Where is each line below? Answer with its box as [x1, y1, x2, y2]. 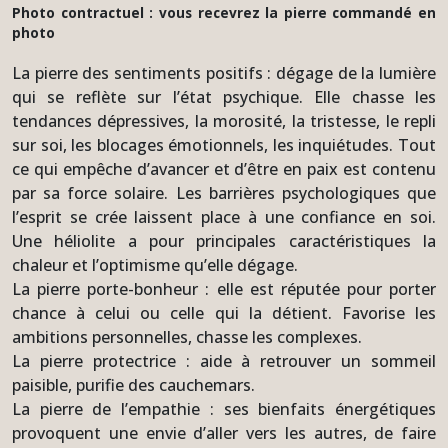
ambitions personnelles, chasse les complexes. [12, 325, 362, 348]
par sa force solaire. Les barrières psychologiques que [12, 181, 436, 204]
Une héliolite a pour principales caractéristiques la [12, 229, 436, 252]
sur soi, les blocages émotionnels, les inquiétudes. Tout [12, 133, 436, 156]
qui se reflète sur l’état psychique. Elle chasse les [12, 85, 436, 108]
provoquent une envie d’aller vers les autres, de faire [12, 421, 436, 444]
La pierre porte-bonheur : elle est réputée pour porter [12, 277, 436, 300]
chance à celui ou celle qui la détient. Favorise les [12, 301, 436, 324]
